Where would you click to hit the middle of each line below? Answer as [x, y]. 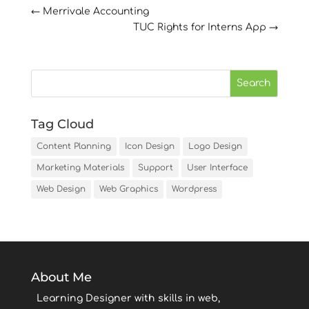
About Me [61, 277]
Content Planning [73, 146]
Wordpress [194, 189]
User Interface [217, 167]
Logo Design [215, 146]
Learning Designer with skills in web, [128, 298]
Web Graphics [128, 189]
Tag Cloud [62, 124]
